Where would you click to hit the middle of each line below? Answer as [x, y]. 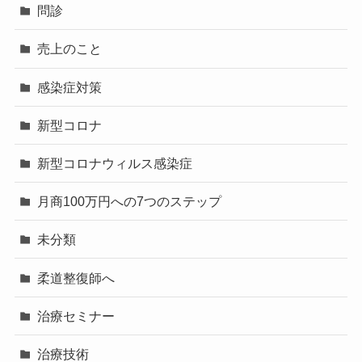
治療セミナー [76, 316]
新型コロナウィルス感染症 [115, 163]
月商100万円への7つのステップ [130, 202]
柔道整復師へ [76, 278]
